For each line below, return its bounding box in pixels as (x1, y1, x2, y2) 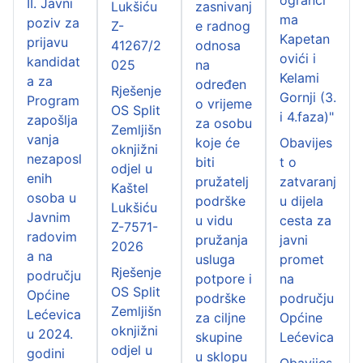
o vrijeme (195, 95, 252, 112)
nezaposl (27, 150, 82, 167)
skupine (195, 328, 242, 345)
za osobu (195, 114, 252, 131)
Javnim (27, 208, 70, 225)
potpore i (195, 270, 252, 287)
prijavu (27, 33, 68, 50)
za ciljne (195, 309, 246, 326)
